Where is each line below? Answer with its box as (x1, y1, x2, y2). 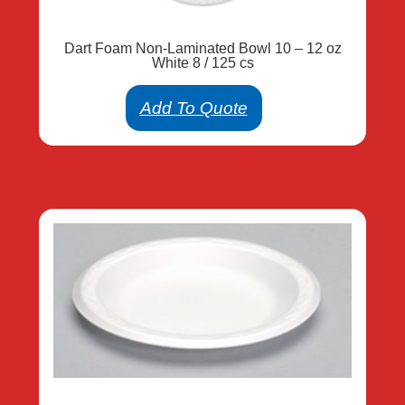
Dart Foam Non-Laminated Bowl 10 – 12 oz (63, 40, 342, 56)
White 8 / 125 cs (151, 54, 254, 71)
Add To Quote (139, 98, 248, 118)
